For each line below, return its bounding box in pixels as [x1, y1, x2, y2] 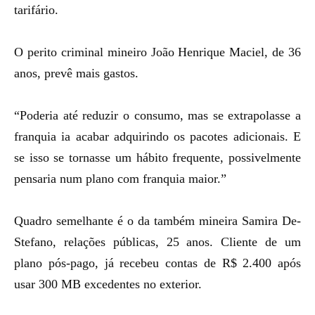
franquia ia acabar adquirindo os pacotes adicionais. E [14, 129, 301, 143]
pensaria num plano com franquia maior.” [14, 172, 226, 186]
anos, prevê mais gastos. [14, 66, 139, 80]
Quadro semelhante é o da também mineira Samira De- [14, 214, 301, 228]
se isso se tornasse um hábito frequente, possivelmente [14, 150, 301, 165]
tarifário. [14, 3, 58, 17]
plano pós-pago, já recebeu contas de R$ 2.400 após [14, 256, 301, 270]
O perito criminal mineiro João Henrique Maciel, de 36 [14, 45, 301, 59]
